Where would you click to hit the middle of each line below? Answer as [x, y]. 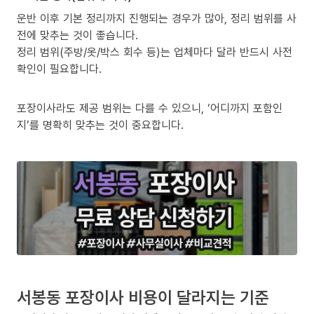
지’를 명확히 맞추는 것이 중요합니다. [100, 125]
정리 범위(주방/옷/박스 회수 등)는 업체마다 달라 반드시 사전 [155, 52]
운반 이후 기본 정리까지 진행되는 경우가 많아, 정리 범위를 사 [157, 19]
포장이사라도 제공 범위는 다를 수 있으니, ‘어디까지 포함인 [150, 108]
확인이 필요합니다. [59, 69]
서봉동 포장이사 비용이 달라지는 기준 [143, 296]
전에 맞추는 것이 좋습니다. [77, 35]
